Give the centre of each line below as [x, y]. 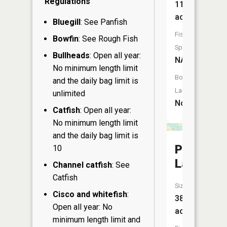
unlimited [69, 94]
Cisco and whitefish [90, 195]
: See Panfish [104, 22]
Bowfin [66, 39]
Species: [187, 47]
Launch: [186, 90]
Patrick [195, 149]
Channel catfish [82, 165]
